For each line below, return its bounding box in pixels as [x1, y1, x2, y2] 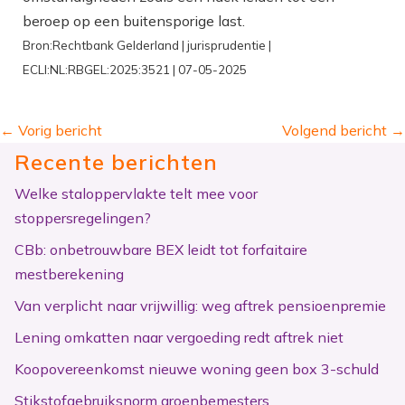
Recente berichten [14, 147, 218, 175]
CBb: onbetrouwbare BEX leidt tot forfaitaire [14, 240, 307, 259]
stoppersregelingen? [14, 208, 151, 227]
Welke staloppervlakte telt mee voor [14, 184, 258, 202]
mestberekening [14, 264, 124, 283]
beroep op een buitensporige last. [23, 11, 245, 30]
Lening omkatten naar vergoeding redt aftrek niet [14, 327, 344, 346]
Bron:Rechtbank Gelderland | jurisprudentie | [23, 37, 271, 52]
